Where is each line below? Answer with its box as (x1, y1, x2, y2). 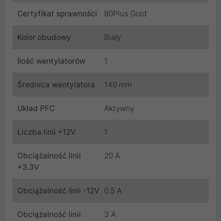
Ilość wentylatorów (17, 56, 85, 66)
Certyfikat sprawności (17, 9, 97, 19)
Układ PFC (17, 104, 55, 113)
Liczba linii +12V (17, 127, 75, 137)
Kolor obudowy (17, 33, 71, 42)
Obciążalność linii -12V (17, 186, 99, 196)
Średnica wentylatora (17, 80, 95, 90)
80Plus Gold (104, 9, 147, 19)
